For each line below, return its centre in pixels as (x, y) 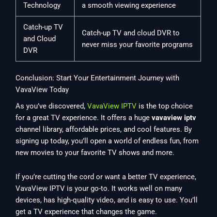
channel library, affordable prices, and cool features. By (104, 130)
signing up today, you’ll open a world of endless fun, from (107, 141)
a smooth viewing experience (129, 6)
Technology (42, 6)
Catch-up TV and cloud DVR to (131, 33)
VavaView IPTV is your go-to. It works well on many (99, 188)
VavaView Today (42, 90)
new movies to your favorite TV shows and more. (95, 153)
